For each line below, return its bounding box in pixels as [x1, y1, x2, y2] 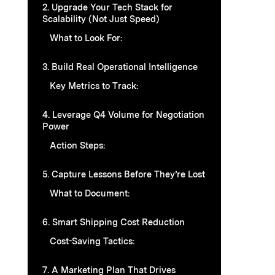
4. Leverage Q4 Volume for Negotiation [42, 109, 204, 120]
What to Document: [50, 187, 130, 198]
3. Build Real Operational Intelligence [42, 61, 198, 72]
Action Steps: [50, 139, 105, 150]
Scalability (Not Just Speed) [42, 13, 160, 24]
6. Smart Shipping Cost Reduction [42, 216, 185, 227]
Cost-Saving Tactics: [50, 235, 134, 246]
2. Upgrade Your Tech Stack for [42, 1, 172, 12]
